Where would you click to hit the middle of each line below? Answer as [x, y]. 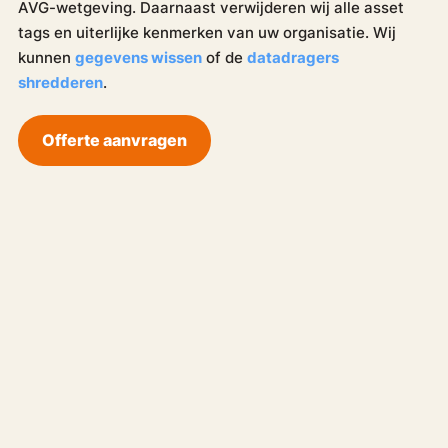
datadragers [292, 58]
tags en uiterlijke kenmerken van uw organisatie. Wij [206, 33]
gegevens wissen [138, 58]
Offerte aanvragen [114, 140]
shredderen [60, 83]
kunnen [46, 58]
